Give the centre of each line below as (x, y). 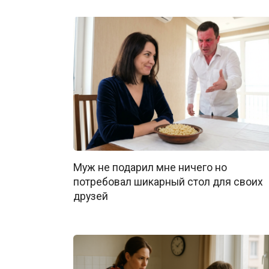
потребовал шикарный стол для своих (168, 182)
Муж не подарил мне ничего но (150, 168)
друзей (91, 197)
